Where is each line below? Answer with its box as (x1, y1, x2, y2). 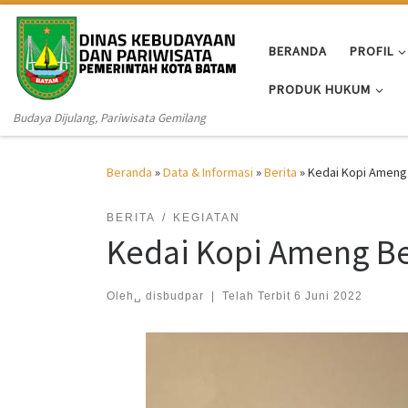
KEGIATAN (172, 211, 240, 225)
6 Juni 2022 (293, 289, 362, 302)
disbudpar (146, 289, 204, 302)
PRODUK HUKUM (269, 80, 371, 97)
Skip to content (25, 17, 113, 35)
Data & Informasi (163, 164, 253, 181)
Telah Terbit (221, 289, 294, 302)
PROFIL (350, 42, 393, 59)
